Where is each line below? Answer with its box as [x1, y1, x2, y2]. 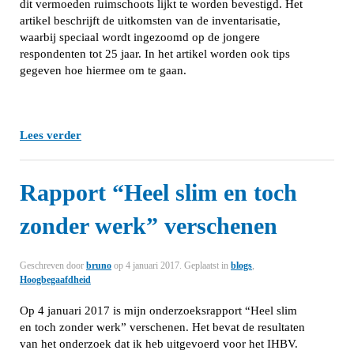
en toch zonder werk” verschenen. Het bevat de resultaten [20, 321, 305, 333]
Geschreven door [20, 260, 86, 271]
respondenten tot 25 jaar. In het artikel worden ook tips [20, 47, 290, 60]
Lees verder [20, 129, 81, 141]
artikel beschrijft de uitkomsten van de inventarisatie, [20, 14, 281, 27]
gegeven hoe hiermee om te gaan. [20, 64, 186, 77]
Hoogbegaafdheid [20, 274, 91, 285]
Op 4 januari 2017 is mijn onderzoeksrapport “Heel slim [20, 304, 297, 317]
